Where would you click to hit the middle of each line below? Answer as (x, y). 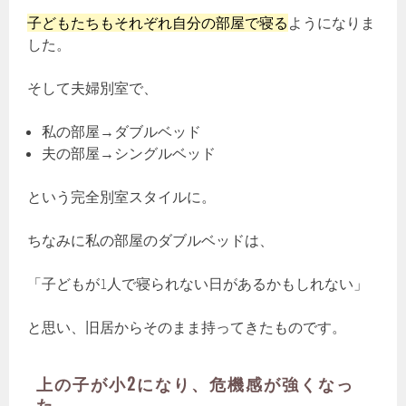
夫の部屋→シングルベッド (129, 154)
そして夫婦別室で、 (93, 88)
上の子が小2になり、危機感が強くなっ (196, 384)
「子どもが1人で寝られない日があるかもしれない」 (198, 284)
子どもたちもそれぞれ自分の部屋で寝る (158, 23)
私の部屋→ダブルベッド (122, 132)
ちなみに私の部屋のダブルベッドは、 (151, 241)
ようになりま (332, 23)
